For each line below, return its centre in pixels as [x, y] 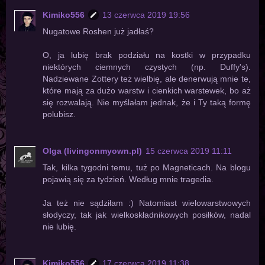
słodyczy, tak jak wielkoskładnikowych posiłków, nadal [147, 214]
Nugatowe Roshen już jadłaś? [98, 31]
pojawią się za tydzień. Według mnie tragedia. [128, 179]
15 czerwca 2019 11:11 [189, 151]
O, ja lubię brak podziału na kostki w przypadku [147, 55]
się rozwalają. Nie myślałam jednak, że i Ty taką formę [147, 102]
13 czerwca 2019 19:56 [146, 14]
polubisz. [59, 114]
